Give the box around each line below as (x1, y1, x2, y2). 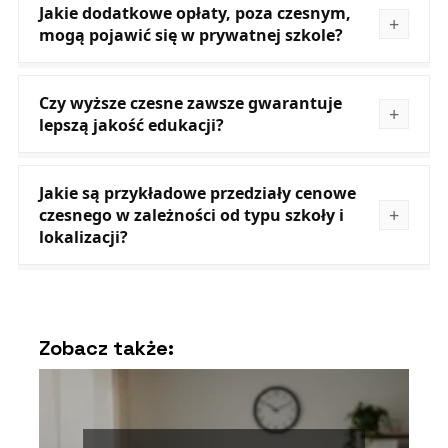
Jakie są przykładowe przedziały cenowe (38, 182, 356, 205)
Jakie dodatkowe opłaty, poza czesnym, (38, 2, 351, 25)
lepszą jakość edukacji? (38, 114, 224, 137)
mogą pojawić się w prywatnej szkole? (38, 24, 343, 47)
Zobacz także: (38, 335, 174, 362)
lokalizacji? (38, 226, 128, 249)
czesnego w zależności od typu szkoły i (38, 204, 344, 227)
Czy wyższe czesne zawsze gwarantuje (38, 92, 342, 115)
